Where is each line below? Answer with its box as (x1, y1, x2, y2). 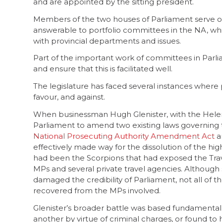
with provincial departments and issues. (33, 36, 185, 46)
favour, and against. (33, 92, 105, 102)
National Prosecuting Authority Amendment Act (33, 131, 215, 141)
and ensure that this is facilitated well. (33, 64, 172, 74)
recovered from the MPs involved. (33, 185, 161, 195)
